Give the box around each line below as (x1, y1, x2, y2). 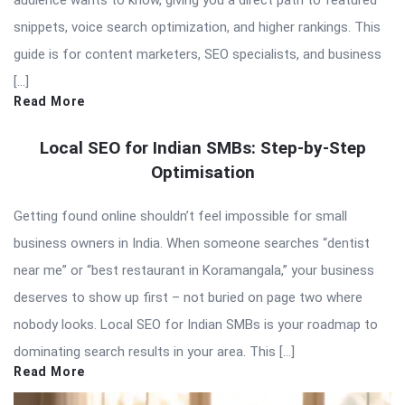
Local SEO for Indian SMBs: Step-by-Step (39, 137, 366, 159)
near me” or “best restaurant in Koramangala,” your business (14, 262, 374, 279)
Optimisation (150, 162, 255, 184)
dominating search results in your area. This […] (14, 344, 295, 361)
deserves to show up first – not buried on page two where (14, 289, 363, 306)
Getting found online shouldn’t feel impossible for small (14, 208, 347, 225)
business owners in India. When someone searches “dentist (14, 235, 370, 252)
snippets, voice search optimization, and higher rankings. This (14, 19, 381, 36)
